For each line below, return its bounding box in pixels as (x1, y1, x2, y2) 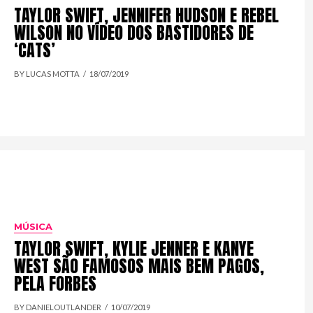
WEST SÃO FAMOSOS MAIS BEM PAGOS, (14, 253, 265, 279)
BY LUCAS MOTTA (14, 68, 80, 78)
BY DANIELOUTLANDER (14, 302, 102, 312)
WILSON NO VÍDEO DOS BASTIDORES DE (14, 20, 254, 45)
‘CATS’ (14, 37, 56, 63)
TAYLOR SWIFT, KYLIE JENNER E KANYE (14, 235, 254, 261)
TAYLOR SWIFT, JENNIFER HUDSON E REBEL (14, 2, 279, 28)
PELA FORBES (14, 270, 97, 296)
